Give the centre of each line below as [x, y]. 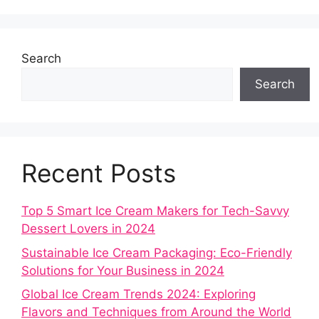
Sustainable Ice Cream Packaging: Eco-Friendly [157, 252]
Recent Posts [99, 173]
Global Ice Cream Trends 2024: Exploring [138, 294]
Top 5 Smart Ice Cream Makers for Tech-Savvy [155, 211]
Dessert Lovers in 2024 [88, 229]
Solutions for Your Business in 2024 [123, 270]
